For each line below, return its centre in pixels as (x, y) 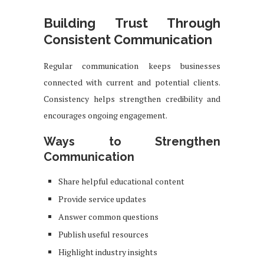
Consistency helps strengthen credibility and (132, 98)
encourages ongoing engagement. (105, 115)
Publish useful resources (103, 234)
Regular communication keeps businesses (132, 65)
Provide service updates (102, 199)
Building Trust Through (132, 23)
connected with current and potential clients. (132, 82)
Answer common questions (108, 216)
